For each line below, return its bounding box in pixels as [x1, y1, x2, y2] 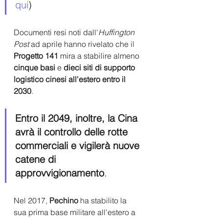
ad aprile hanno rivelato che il [29, 39, 134, 49]
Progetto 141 [14, 50, 58, 61]
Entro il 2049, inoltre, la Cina [15, 111, 140, 124]
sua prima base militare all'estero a [14, 207, 137, 217]
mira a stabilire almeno [58, 50, 141, 61]
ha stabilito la [78, 195, 129, 205]
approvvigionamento [15, 166, 104, 179]
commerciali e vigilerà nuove [15, 139, 142, 152]
